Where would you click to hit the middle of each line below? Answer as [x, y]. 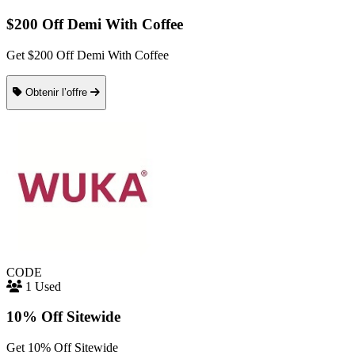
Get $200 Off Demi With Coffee [88, 55]
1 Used [43, 286]
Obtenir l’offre [58, 93]
